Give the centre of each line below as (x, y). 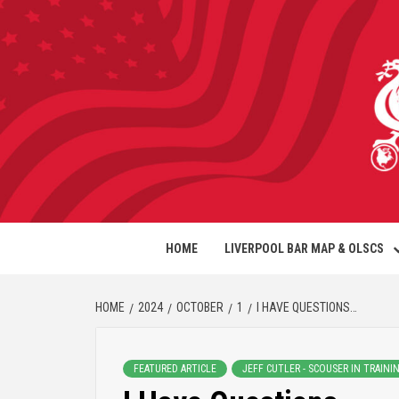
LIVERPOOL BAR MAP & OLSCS (304, 248)
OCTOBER (200, 307)
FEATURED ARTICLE (175, 369)
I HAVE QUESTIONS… (307, 307)
